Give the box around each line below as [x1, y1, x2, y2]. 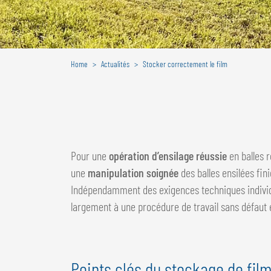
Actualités [101, 58, 129, 69]
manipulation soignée [88, 165, 178, 180]
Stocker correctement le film [143, 58, 227, 69]
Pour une [71, 148, 106, 163]
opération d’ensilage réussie [106, 148, 227, 163]
